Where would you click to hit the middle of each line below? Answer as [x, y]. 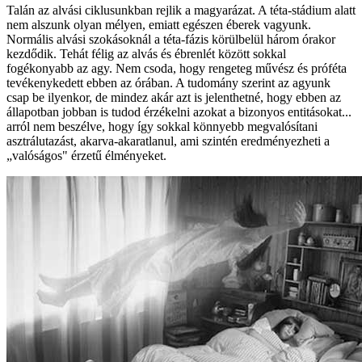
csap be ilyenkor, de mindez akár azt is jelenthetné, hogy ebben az [174, 97]
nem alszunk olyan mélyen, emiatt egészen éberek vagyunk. [159, 24]
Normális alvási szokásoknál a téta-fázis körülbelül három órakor [171, 39]
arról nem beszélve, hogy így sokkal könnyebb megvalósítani [162, 126]
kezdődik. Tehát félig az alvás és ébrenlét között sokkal [146, 53]
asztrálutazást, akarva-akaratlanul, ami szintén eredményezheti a [168, 141]
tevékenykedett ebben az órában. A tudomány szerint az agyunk [168, 82]
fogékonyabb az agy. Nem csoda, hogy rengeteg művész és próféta [177, 68]
